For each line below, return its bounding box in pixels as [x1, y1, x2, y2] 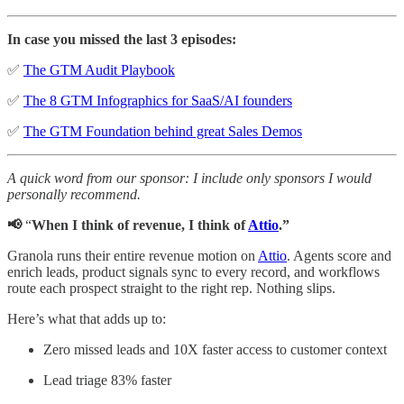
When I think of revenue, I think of [32, 216, 248, 233]
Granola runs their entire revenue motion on [7, 247, 258, 263]
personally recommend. [7, 186, 141, 202]
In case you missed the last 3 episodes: [7, 31, 236, 47]
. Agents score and [287, 247, 391, 263]
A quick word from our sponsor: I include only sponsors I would [7, 170, 372, 186]
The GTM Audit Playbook [23, 61, 175, 78]
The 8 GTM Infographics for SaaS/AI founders [23, 92, 292, 108]
